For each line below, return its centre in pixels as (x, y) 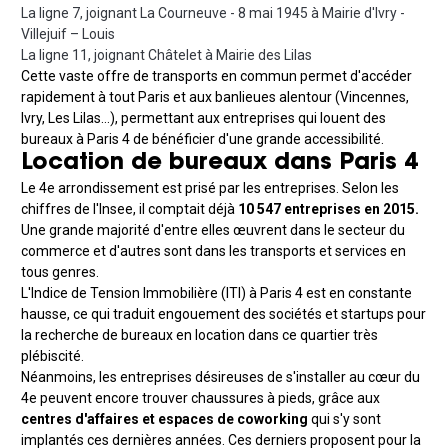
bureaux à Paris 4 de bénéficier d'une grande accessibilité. (202, 139)
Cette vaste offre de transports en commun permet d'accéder (216, 76)
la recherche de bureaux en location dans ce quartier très (199, 335)
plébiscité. (52, 356)
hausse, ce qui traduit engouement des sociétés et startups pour (223, 314)
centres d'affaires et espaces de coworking (164, 419)
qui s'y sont (344, 419)
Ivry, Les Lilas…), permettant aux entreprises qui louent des (203, 118)
